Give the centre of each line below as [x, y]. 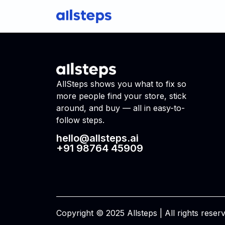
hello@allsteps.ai [97, 138]
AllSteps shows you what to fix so [121, 84]
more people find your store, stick [121, 96]
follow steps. [80, 120]
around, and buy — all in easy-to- [121, 108]
